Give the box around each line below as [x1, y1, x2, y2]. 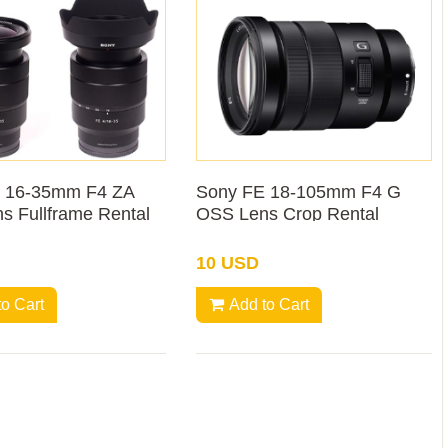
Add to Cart [229, 296, 310, 314]
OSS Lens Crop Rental [196, 204, 380, 225]
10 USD [196, 253, 260, 274]
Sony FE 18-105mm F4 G [196, 182, 402, 203]
